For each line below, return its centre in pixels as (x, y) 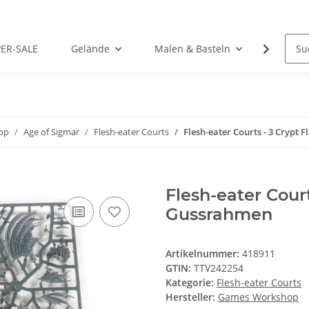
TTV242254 (219, 268)
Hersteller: (190, 297)
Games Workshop (258, 297)
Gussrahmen (219, 215)
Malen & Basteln (192, 49)
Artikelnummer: (204, 254)
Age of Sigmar (51, 132)
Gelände (90, 49)
